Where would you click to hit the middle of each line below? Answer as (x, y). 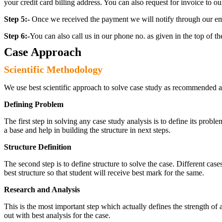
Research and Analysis (42, 190)
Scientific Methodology (53, 69)
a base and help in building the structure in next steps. (87, 130)
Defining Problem (34, 104)
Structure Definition (38, 147)
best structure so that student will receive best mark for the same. (104, 173)
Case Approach (43, 52)
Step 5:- (17, 19)
